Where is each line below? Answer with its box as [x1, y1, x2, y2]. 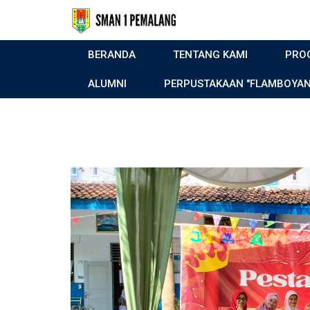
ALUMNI [88, 77, 127, 90]
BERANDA [88, 48, 136, 61]
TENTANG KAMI [173, 48, 248, 61]
